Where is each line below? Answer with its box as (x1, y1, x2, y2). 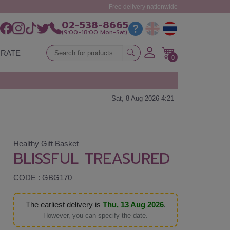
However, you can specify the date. (43, 212, 148, 219)
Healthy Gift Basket (13, 139, 79, 148)
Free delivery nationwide (109, 3, 178, 10)
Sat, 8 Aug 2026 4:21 (111, 94, 174, 102)
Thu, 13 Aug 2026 (102, 200, 164, 209)
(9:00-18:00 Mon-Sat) (62, 28, 127, 37)
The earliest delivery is (25, 200, 103, 209)
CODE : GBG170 (13, 172, 72, 182)
